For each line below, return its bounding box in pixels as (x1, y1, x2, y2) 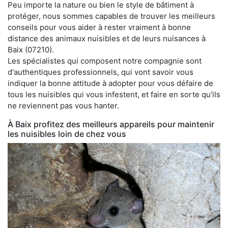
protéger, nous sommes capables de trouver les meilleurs (8, 11, 215, 21)
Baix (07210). (8, 44, 54, 54)
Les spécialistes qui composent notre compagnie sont (8, 55, 202, 66)
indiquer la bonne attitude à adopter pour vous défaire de (8, 78, 213, 88)
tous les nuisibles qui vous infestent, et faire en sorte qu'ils (8, 89, 220, 99)
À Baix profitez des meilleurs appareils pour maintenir (8, 119, 214, 129)
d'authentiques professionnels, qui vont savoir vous (8, 67, 193, 77)
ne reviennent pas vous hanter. (8, 100, 119, 110)
